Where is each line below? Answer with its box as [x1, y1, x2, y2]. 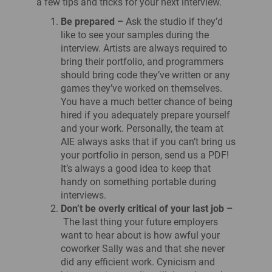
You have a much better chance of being [61, 96, 233, 107]
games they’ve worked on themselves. [61, 83, 222, 94]
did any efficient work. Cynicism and [61, 256, 215, 268]
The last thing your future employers [63, 216, 218, 228]
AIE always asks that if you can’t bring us [61, 136, 236, 148]
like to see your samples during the [61, 29, 209, 41]
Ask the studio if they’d [123, 16, 223, 27]
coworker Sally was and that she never [61, 243, 225, 254]
